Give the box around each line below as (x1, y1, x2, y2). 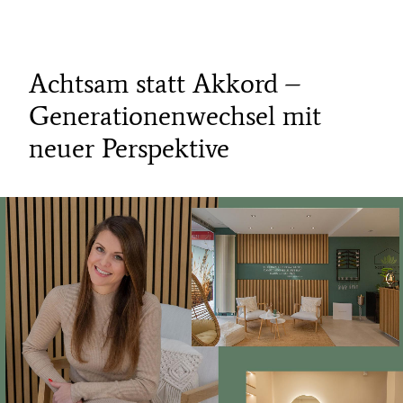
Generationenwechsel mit (29, 99, 321, 132)
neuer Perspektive (29, 131, 229, 165)
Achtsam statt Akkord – (29, 67, 300, 100)
